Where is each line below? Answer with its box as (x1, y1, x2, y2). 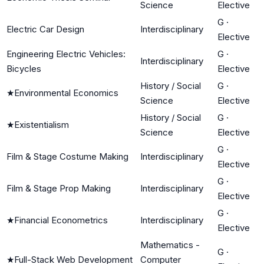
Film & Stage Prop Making (6, 182, 111, 194)
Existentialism (14, 118, 69, 130)
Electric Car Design (6, 23, 84, 35)
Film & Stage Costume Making (6, 150, 128, 162)
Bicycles (6, 62, 41, 74)
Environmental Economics (14, 87, 118, 98)
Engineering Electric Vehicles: (6, 48, 126, 60)
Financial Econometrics (14, 214, 108, 226)
